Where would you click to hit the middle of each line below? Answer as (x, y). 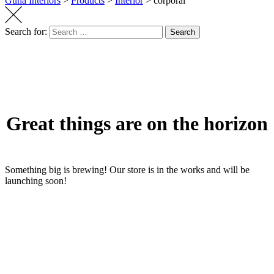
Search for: (26, 32)
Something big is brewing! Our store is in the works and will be (127, 169)
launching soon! (36, 180)
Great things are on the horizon (137, 124)
